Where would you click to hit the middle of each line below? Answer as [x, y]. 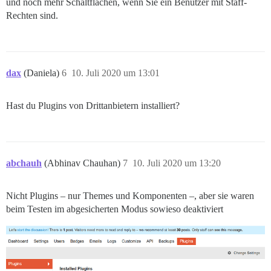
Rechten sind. [32, 16]
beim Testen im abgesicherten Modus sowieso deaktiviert [115, 209]
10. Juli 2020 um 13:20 [177, 163]
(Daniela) [43, 73]
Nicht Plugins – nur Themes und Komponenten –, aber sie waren [130, 196]
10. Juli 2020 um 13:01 [116, 73]
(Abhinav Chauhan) [83, 163]
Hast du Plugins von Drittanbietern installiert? [93, 106]
